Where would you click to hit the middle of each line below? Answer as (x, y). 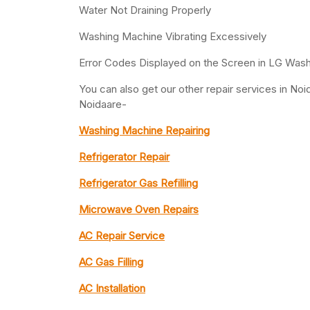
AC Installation (112, 289)
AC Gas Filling (111, 262)
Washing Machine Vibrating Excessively (173, 37)
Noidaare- (103, 104)
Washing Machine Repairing (144, 131)
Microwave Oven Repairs (139, 210)
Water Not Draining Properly (145, 10)
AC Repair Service (122, 236)
